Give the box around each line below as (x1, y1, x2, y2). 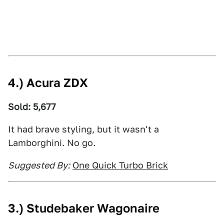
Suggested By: (8, 160, 70, 170)
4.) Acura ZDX (8, 75, 88, 90)
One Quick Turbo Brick (72, 160, 168, 170)
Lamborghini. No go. (8, 137, 95, 148)
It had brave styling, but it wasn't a (8, 124, 159, 134)
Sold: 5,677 (8, 101, 56, 112)
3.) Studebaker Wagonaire (8, 201, 159, 215)
